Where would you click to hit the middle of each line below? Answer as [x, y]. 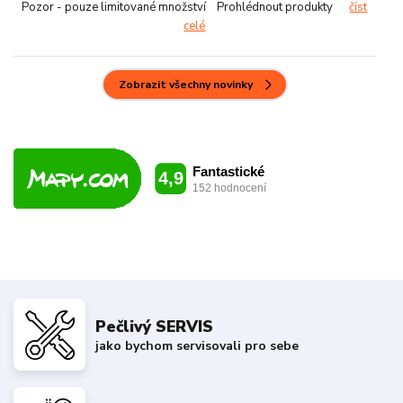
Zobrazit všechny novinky [186, 85]
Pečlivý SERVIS [155, 326]
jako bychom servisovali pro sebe [197, 346]
